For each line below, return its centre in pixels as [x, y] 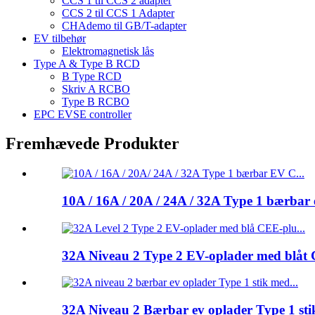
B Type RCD [92, 76]
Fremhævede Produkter [92, 144]
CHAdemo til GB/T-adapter [124, 25]
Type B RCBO [96, 101]
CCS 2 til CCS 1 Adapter [118, 13]
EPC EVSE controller [83, 114]
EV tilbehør [60, 38]
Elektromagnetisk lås [108, 51]
